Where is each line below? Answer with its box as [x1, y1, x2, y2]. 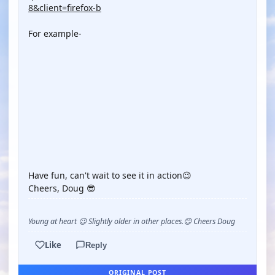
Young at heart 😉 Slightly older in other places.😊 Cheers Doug [28, 216, 235, 227]
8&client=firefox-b [28, 2, 101, 14]
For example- [28, 28, 82, 39]
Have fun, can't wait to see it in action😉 [28, 169, 192, 181]
